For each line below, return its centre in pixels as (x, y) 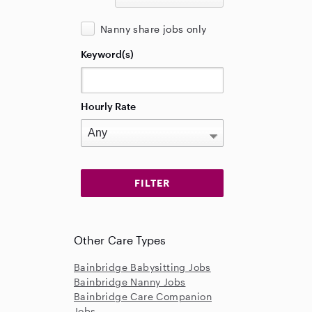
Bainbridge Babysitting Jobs (142, 267)
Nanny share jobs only (154, 29)
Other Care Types (120, 240)
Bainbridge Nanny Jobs (130, 282)
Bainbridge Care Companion (143, 296)
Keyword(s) (107, 54)
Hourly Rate (108, 106)
